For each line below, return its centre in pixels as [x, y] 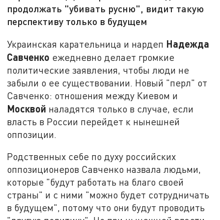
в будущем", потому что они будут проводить [106, 208]
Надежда [188, 43]
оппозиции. [32, 134]
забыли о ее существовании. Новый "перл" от [107, 82]
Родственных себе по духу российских [92, 157]
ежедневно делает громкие [112, 57]
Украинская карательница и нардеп [87, 44]
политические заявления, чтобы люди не [98, 70]
